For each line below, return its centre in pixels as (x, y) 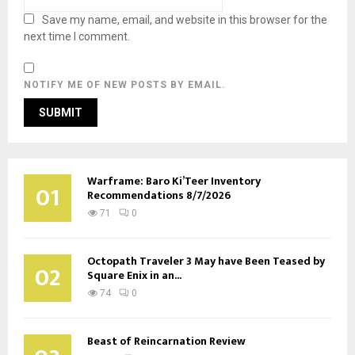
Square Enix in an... (134, 275)
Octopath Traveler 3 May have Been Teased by (206, 261)
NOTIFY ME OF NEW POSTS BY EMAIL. (125, 84)
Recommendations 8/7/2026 (159, 195)
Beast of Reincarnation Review (166, 341)
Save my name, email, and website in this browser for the (185, 19)
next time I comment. (77, 36)
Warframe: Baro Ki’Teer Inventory (174, 181)
